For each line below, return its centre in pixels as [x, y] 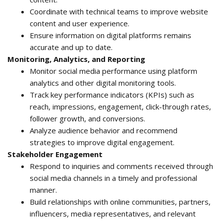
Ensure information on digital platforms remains [111, 35]
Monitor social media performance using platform [113, 71]
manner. [43, 190]
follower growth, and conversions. [87, 119]
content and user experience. [80, 24]
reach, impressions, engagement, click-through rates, [120, 107]
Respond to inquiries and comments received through [121, 166]
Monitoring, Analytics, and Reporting [76, 59]
